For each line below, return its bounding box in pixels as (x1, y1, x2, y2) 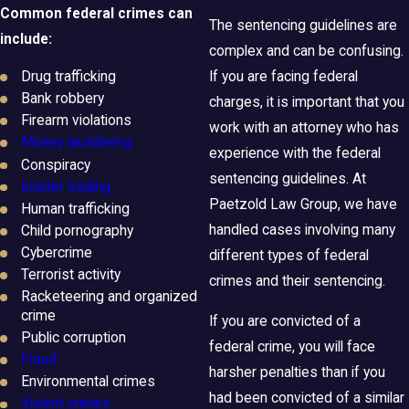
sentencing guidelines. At (209, 171, 367, 188)
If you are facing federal (209, 68, 359, 86)
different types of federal (209, 247, 370, 265)
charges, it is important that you (209, 94, 405, 111)
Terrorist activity (21, 267, 121, 284)
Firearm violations (21, 112, 132, 130)
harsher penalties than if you (209, 364, 386, 382)
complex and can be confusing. (209, 43, 404, 60)
